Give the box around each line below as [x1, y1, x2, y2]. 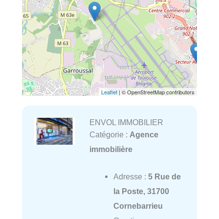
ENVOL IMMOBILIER [89, 118, 163, 127]
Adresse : [113, 172, 148, 181]
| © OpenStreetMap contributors [117, 88, 195, 96]
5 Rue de [148, 172, 181, 181]
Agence [129, 130, 158, 139]
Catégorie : [89, 130, 130, 139]
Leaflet [101, 88, 117, 96]
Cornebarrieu [113, 201, 163, 211]
